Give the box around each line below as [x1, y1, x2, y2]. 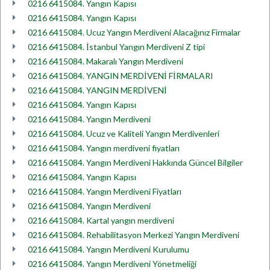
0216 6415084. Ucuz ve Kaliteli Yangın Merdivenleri [28, 128, 219, 139]
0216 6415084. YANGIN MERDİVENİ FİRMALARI [28, 71, 213, 81]
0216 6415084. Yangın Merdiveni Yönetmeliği [28, 259, 196, 269]
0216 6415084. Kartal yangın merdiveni [28, 215, 174, 225]
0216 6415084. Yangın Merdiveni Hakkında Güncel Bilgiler [28, 157, 243, 168]
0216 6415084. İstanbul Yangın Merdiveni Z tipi [28, 42, 205, 52]
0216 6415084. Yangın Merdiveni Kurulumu [28, 244, 189, 254]
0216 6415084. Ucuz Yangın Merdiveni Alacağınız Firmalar [28, 27, 240, 37]
